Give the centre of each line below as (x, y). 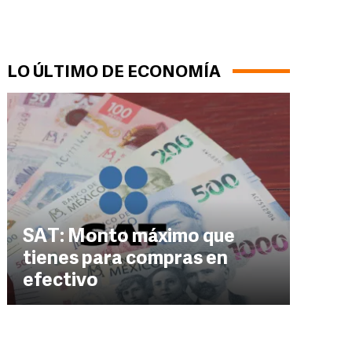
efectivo (60, 281)
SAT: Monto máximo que (129, 237)
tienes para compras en (125, 259)
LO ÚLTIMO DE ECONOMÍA (114, 73)
